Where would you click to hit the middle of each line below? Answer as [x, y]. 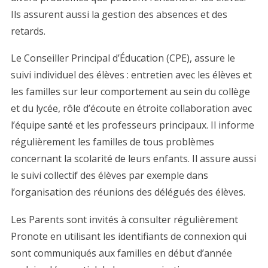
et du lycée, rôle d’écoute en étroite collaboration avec [131, 109]
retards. [28, 31]
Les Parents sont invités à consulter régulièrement [124, 219]
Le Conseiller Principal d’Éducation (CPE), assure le [123, 58]
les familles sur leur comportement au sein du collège [130, 92]
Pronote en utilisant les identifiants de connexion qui [129, 236]
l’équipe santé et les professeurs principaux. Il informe [133, 125]
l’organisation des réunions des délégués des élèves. [128, 192]
